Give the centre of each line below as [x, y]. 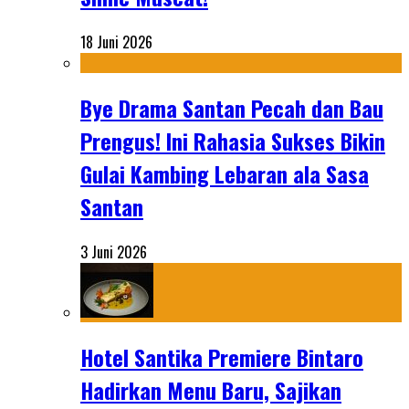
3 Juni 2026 [114, 252]
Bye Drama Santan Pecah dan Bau [232, 108]
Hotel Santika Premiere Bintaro [222, 357]
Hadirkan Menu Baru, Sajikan [211, 389]
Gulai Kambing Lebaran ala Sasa [225, 174]
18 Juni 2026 [116, 42]
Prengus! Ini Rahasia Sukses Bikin [233, 141]
